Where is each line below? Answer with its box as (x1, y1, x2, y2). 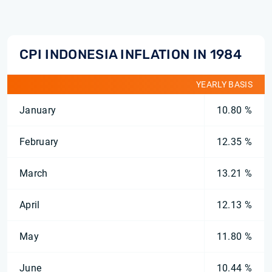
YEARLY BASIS (196, 80, 253, 89)
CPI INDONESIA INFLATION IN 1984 (19, 47, 242, 62)
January (19, 104, 56, 116)
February (19, 136, 59, 148)
